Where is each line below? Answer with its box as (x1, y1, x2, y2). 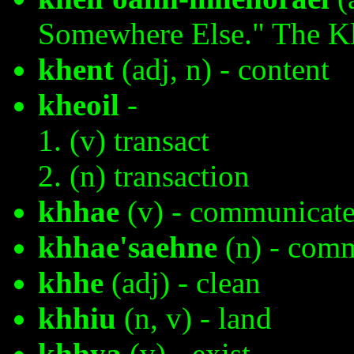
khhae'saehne (38, 230, 217, 265)
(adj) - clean (104, 265, 261, 300)
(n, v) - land (116, 301, 272, 336)
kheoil (38, 88, 119, 122)
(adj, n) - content (114, 52, 330, 87)
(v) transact (70, 123, 209, 158)
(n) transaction (70, 159, 250, 194)
